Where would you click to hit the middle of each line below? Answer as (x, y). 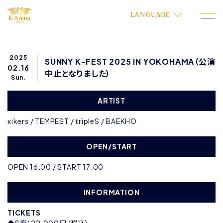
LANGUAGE (150, 15)
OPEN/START (111, 146)
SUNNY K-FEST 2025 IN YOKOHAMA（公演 (130, 61)
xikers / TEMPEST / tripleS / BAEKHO (72, 121)
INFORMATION (111, 192)
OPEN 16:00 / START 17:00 (56, 167)
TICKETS (24, 213)
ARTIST (111, 101)
